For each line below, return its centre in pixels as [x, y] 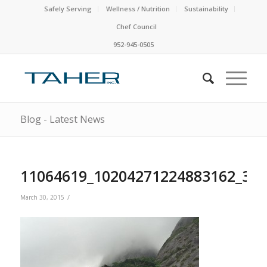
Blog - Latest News [62, 119]
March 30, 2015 [42, 197]
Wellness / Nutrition [138, 9]
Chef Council [136, 27]
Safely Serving [68, 9]
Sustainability [206, 9]
